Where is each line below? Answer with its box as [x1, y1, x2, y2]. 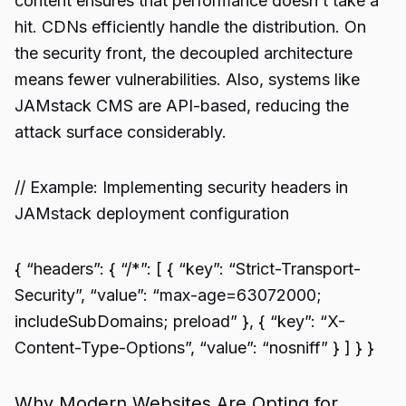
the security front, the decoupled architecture [14, 43, 353, 63]
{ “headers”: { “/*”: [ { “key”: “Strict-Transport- [14, 259, 361, 278]
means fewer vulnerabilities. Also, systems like [14, 70, 360, 89]
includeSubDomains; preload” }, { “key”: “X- [14, 312, 345, 331]
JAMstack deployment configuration [14, 204, 289, 223]
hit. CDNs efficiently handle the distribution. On [14, 17, 366, 36]
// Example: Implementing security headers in [14, 178, 348, 197]
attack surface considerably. [14, 122, 227, 141]
